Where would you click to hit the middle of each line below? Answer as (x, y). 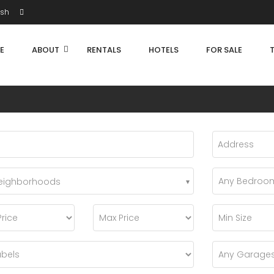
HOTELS (164, 50)
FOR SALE (224, 50)
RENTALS (104, 50)
